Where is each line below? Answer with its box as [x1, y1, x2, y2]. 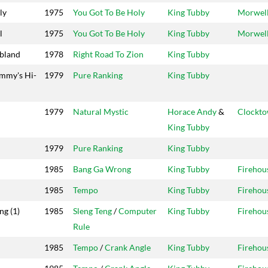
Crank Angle [105, 242, 151, 253]
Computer [118, 206, 157, 217]
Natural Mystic [73, 106, 129, 117]
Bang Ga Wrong [73, 164, 131, 175]
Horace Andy [167, 106, 217, 117]
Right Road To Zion [73, 49, 144, 60]
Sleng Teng [73, 206, 112, 217]
